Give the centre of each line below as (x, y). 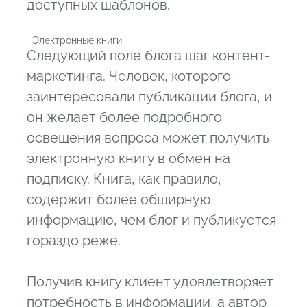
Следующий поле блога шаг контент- (148, 56)
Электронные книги (74, 41)
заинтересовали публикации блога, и (149, 97)
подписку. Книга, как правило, (124, 179)
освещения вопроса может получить (148, 138)
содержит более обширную (119, 200)
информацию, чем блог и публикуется (151, 220)
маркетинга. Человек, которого (129, 76)
